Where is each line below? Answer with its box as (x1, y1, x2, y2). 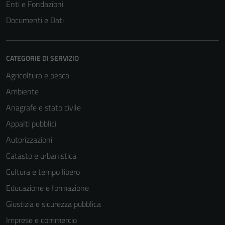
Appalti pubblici (6, 118, 56, 130)
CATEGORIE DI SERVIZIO (6, 53, 79, 63)
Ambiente (6, 85, 39, 97)
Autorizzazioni (6, 134, 52, 146)
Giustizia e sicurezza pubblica (6, 198, 101, 210)
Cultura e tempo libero (6, 166, 80, 178)
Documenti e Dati (6, 14, 64, 26)
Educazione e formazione (6, 182, 89, 194)
